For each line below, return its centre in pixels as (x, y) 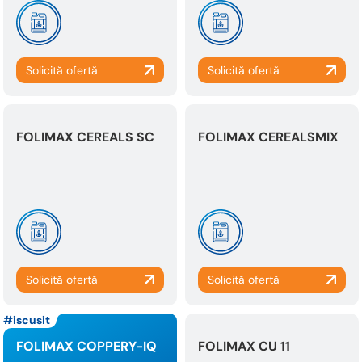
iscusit (32, 320)
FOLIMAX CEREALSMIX (268, 137)
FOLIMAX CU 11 (244, 346)
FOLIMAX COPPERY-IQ (86, 346)
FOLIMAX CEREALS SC (85, 137)
